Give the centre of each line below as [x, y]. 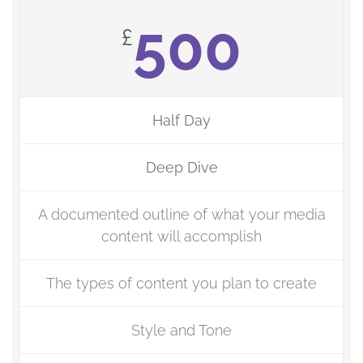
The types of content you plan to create [181, 283]
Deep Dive [181, 167]
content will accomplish [181, 236]
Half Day [181, 120]
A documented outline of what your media [181, 214]
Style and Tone [181, 330]
